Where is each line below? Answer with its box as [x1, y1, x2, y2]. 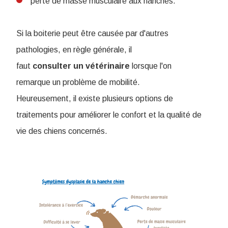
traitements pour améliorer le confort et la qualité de [16, 110, 202, 119]
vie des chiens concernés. [16, 127, 107, 135]
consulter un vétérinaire [31, 62, 132, 70]
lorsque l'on [132, 62, 172, 70]
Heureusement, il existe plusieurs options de [16, 94, 173, 103]
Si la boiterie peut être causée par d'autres [16, 29, 168, 38]
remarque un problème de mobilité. [16, 78, 140, 87]
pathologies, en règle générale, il [16, 45, 132, 54]
